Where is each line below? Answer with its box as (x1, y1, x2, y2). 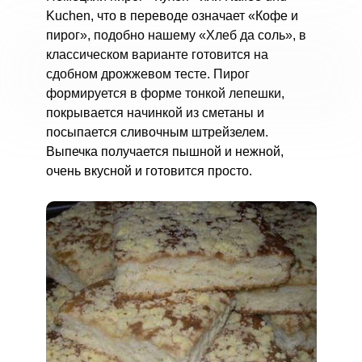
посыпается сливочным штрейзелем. (45, 125, 268, 139)
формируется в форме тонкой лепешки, (45, 86, 284, 100)
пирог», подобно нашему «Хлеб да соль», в (45, 28, 306, 42)
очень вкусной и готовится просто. (45, 164, 252, 178)
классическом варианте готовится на (45, 48, 268, 61)
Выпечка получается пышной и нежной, (45, 145, 284, 158)
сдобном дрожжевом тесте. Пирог (45, 67, 250, 81)
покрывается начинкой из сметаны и (45, 106, 264, 120)
